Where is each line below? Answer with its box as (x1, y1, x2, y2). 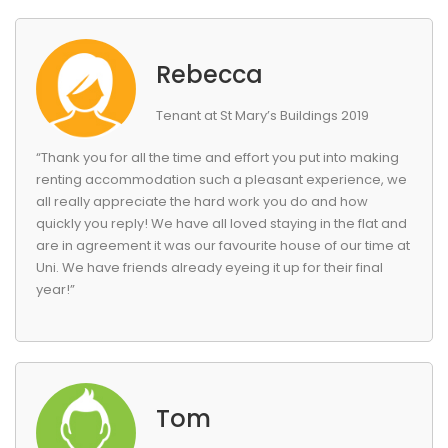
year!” (36, 280, 75, 299)
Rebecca (156, 58, 263, 91)
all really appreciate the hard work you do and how (36, 192, 368, 211)
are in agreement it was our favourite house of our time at (36, 236, 410, 255)
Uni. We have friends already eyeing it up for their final (36, 258, 383, 277)
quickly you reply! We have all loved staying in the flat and (36, 214, 407, 233)
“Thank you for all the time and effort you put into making (36, 148, 399, 167)
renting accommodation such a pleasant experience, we (36, 170, 407, 189)
